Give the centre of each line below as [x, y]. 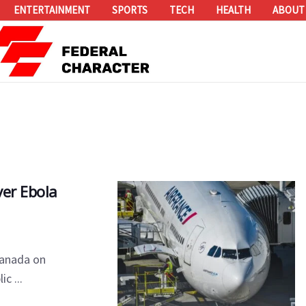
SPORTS [130, 10]
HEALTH [233, 10]
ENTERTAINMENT [52, 10]
